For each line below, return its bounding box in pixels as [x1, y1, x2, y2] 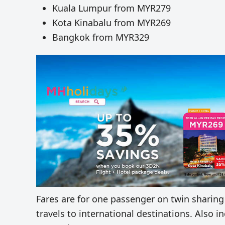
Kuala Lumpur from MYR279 [52, 2, 171, 15]
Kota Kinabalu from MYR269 [52, 17, 171, 29]
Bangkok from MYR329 [52, 31, 149, 44]
